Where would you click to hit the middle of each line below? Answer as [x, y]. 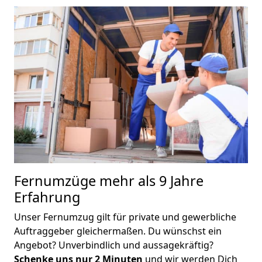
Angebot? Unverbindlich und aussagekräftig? [114, 245]
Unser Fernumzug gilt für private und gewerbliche [125, 217]
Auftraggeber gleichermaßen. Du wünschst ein [118, 231]
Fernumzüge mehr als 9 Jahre [109, 181]
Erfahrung [47, 197]
